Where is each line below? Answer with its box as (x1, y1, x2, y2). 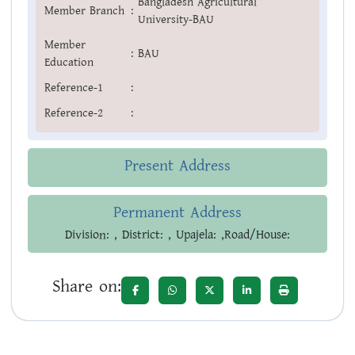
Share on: (52, 274, 121, 300)
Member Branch (44, 2, 124, 20)
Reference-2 (44, 105, 103, 122)
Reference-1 (44, 79, 103, 97)
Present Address (124, 155, 231, 177)
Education (44, 54, 94, 71)
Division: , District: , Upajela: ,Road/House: (65, 226, 290, 245)
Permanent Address (113, 201, 242, 224)
